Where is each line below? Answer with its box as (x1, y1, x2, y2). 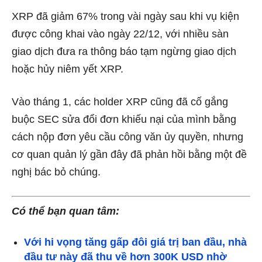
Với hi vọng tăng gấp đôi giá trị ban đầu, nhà (24, 236, 247, 248)
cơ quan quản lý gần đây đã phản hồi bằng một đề (12, 148, 247, 160)
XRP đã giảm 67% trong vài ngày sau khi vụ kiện (12, 10, 239, 22)
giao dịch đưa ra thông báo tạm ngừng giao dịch (12, 45, 236, 57)
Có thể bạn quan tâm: (12, 205, 119, 217)
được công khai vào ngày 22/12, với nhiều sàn (12, 27, 229, 40)
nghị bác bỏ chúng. (12, 166, 101, 178)
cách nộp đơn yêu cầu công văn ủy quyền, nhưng (12, 130, 243, 143)
